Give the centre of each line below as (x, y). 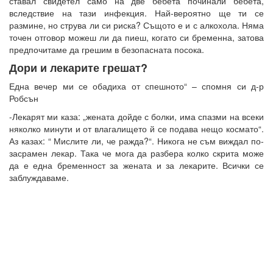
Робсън (24, 98)
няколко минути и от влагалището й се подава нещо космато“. (136, 128)
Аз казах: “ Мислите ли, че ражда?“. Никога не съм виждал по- (136, 140)
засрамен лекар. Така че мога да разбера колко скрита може (136, 153)
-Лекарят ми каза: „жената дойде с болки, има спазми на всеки (136, 116)
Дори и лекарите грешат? (78, 67)
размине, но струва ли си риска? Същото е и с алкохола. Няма (136, 25)
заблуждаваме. (39, 177)
